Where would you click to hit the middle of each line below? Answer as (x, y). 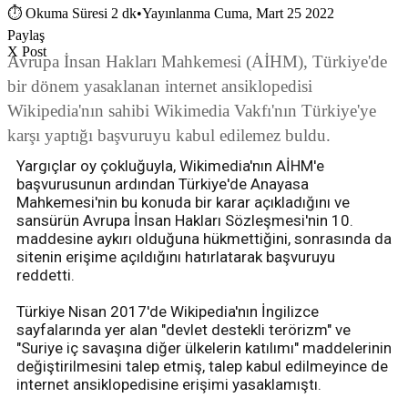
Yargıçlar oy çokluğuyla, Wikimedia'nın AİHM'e (170, 166)
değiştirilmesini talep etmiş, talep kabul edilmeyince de (202, 367)
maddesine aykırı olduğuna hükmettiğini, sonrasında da (204, 239)
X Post (27, 52)
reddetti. (46, 275)
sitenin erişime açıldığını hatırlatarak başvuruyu (176, 257)
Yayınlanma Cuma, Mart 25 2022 (238, 14)
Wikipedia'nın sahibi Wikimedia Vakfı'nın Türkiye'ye (192, 111)
